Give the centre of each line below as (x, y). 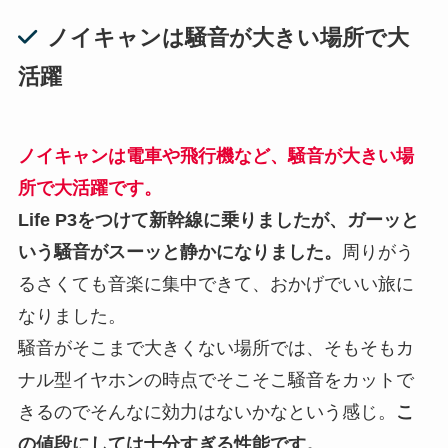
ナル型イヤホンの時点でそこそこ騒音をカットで (215, 379)
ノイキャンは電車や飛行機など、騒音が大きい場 (215, 155)
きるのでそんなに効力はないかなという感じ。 (206, 411)
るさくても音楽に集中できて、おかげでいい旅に (215, 283)
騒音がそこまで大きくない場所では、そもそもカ (215, 347)
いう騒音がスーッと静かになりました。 (179, 251)
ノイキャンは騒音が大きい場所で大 (227, 37)
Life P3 (47, 219)
